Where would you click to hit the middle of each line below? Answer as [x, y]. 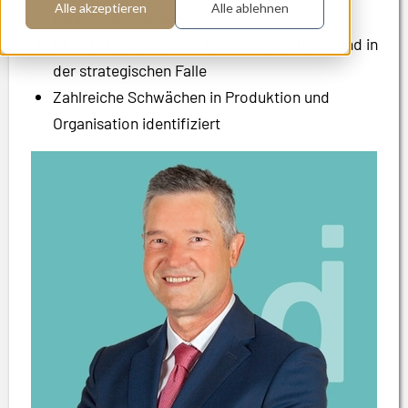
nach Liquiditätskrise [124, 17]
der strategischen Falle [130, 70]
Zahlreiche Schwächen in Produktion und [191, 97]
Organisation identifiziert [137, 123]
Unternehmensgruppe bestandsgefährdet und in [215, 44]
